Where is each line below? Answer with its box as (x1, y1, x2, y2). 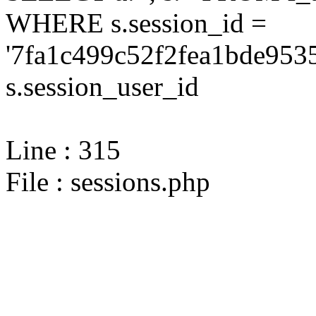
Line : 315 (6, 135, 121, 165)
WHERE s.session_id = (6, 8, 267, 38)
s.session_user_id (6, 71, 199, 102)
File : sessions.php (6, 166, 210, 197)
